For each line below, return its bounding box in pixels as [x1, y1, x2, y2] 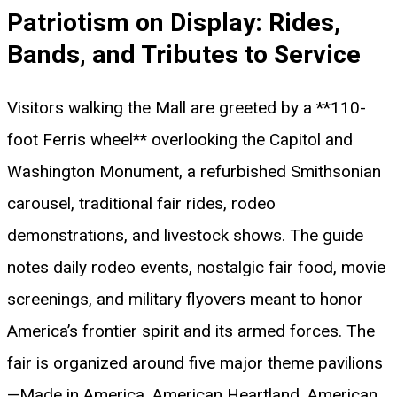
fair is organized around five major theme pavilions [7, 352, 383, 373]
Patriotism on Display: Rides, [7, 8, 340, 38]
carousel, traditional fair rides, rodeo [7, 192, 276, 214]
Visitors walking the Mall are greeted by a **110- [7, 97, 366, 118]
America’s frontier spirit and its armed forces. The [7, 320, 375, 341]
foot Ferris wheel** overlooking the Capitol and [7, 128, 353, 150]
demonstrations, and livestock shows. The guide [7, 224, 363, 245]
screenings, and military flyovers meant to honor [7, 288, 363, 309]
